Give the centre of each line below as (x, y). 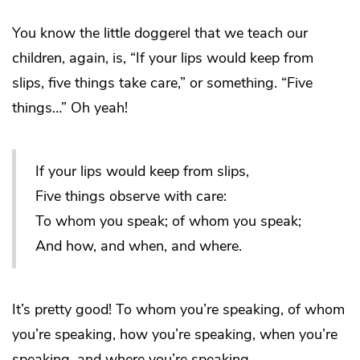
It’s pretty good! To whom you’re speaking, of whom (178, 309)
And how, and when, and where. (139, 245)
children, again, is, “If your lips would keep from (163, 57)
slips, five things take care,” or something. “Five (162, 82)
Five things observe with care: (131, 196)
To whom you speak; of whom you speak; (168, 221)
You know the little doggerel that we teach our (160, 33)
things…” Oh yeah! (70, 107)
